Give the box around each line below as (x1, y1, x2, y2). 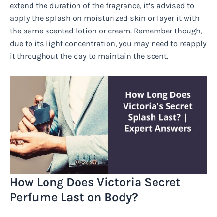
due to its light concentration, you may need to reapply (10, 39, 207, 48)
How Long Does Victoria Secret (10, 174, 181, 189)
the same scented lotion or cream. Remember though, (10, 26, 202, 36)
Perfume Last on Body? (10, 189, 138, 204)
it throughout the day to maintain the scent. (10, 51, 168, 61)
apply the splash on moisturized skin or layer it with (10, 14, 200, 23)
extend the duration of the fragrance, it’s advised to (10, 1, 194, 11)
